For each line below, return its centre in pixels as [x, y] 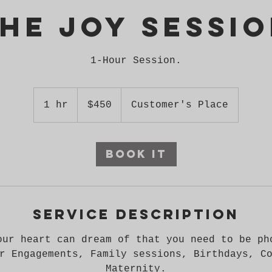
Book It [136, 154]
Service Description [136, 214]
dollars [87, 105]
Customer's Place [180, 105]
